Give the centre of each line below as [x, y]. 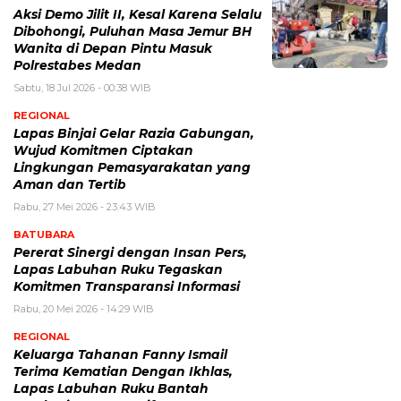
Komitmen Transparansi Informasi [127, 286]
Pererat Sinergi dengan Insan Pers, [130, 252]
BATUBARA [44, 234]
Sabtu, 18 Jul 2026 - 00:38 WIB [82, 87]
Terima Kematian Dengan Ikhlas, [123, 371]
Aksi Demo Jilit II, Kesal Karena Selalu [137, 14]
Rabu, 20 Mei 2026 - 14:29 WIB [84, 308]
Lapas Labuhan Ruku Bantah [111, 388]
